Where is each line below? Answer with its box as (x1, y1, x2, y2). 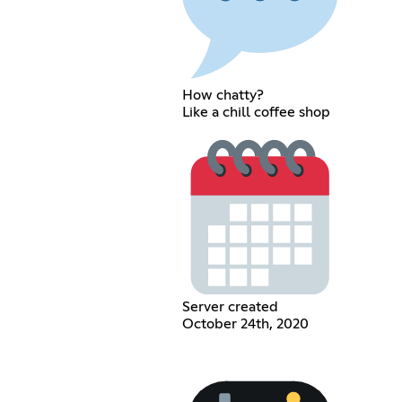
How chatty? (181, 88, 264, 103)
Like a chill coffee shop (181, 105, 330, 120)
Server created (181, 299, 278, 314)
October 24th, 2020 (181, 316, 309, 331)
